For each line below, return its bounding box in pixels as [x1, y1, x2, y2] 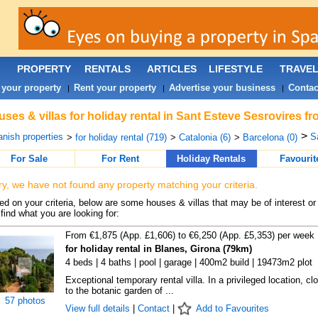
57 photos [5, 295, 45, 306]
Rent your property [73, 82, 156, 93]
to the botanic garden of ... [65, 285, 174, 296]
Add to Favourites [195, 303, 269, 314]
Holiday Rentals [177, 153, 246, 164]
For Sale [10, 153, 48, 164]
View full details [65, 303, 133, 314]
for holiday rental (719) [75, 132, 167, 143]
